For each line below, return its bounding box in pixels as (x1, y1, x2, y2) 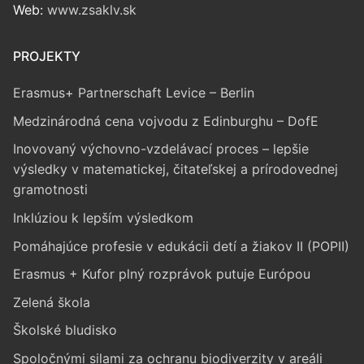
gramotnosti (13, 181, 88, 198)
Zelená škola (13, 293, 90, 310)
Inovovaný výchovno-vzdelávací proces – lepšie (13, 141, 309, 158)
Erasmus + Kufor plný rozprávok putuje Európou (13, 266, 310, 283)
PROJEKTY (13, 48, 80, 65)
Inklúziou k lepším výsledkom (13, 209, 193, 226)
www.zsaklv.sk (47, 2, 136, 19)
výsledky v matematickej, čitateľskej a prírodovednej (13, 161, 338, 178)
